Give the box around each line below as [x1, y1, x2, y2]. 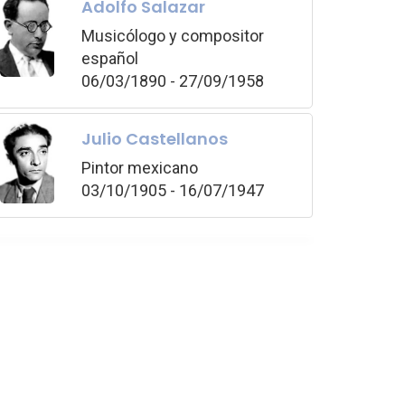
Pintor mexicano [81, 157, 199, 177]
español [81, 48, 139, 68]
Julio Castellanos [81, 127, 229, 150]
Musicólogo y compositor [81, 25, 265, 45]
